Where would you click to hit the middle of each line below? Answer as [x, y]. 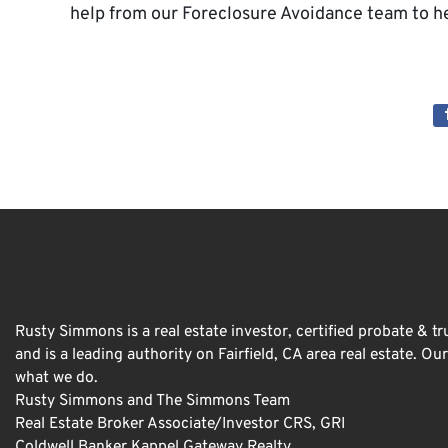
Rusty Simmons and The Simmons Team [152, 400]
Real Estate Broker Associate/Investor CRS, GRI [180, 423]
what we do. [56, 377]
